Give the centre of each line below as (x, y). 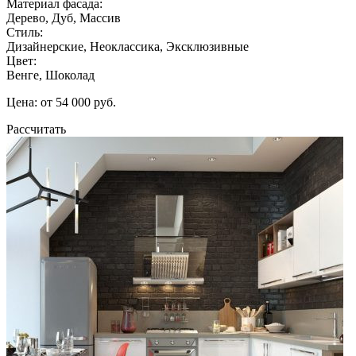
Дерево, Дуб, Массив (64, 17)
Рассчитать (36, 129)
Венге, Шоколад (50, 75)
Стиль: (25, 32)
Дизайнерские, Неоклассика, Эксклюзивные (128, 46)
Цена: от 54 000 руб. (61, 102)
